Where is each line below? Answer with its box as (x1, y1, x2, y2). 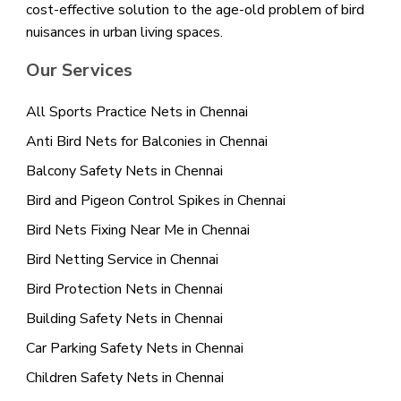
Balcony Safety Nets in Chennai (25, 161, 223, 182)
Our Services (25, 58, 132, 83)
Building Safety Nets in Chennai (25, 309, 223, 329)
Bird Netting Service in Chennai (25, 250, 218, 270)
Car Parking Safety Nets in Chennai (25, 338, 243, 359)
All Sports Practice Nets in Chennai (25, 102, 248, 123)
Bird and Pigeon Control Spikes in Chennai (25, 191, 286, 211)
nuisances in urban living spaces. (25, 22, 223, 43)
